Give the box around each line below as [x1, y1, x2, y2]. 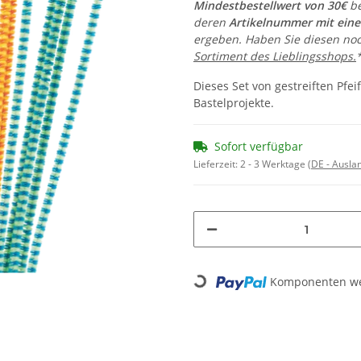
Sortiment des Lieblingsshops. [193, 48, 356, 64]
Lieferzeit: [193, 157, 240, 171]
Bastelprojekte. [193, 95, 274, 110]
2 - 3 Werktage [240, 157, 308, 171]
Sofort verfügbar [214, 139, 303, 154]
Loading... [189, 275, 243, 316]
